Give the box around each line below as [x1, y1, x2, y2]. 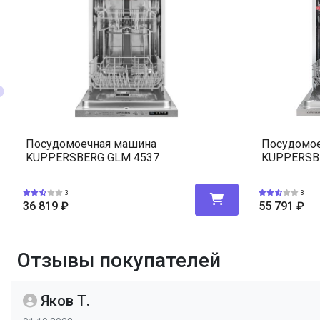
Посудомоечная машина [26, 137, 156, 151]
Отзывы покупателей [17, 249, 221, 272]
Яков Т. [37, 292, 90, 309]
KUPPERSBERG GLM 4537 [26, 151, 159, 164]
